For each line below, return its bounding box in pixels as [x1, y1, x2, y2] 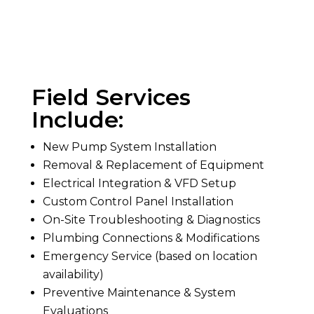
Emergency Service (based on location [42, 250, 257, 263]
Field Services [31, 83, 191, 111]
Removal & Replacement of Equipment [42, 158, 264, 172]
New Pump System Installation [42, 140, 217, 153]
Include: [31, 106, 123, 133]
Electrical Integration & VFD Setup [42, 177, 236, 190]
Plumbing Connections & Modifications [42, 231, 259, 245]
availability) [42, 268, 104, 281]
